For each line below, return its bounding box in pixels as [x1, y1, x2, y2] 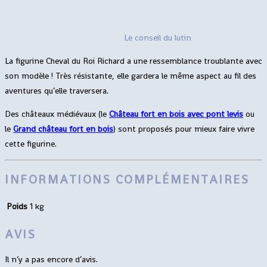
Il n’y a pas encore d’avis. [5, 254, 98, 265]
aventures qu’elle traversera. [5, 85, 108, 97]
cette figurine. [5, 138, 57, 150]
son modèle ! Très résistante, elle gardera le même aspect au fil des [5, 70, 256, 82]
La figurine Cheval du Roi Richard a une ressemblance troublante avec [5, 55, 262, 67]
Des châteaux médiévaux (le [5, 108, 109, 120]
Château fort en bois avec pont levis [109, 108, 243, 120]
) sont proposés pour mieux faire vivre [113, 123, 254, 135]
